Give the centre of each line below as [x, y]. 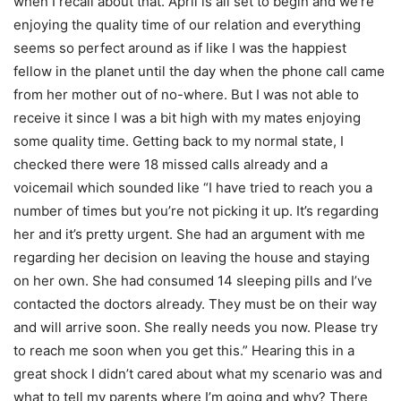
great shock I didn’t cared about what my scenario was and [198, 374]
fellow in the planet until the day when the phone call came [199, 71]
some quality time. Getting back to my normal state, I [179, 141]
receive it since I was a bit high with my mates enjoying [187, 118]
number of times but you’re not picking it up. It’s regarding [196, 211]
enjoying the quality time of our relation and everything [187, 25]
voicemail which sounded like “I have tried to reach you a [193, 188]
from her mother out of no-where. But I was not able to [186, 94]
